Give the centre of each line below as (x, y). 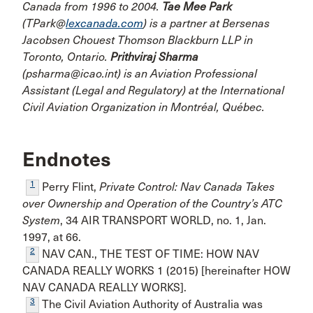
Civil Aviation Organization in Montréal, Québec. (144, 107)
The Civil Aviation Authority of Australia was (151, 304)
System (41, 220)
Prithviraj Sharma (153, 57)
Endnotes (67, 160)
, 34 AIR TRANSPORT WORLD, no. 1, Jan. (163, 220)
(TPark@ (44, 23)
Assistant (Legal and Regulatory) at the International (153, 90)
